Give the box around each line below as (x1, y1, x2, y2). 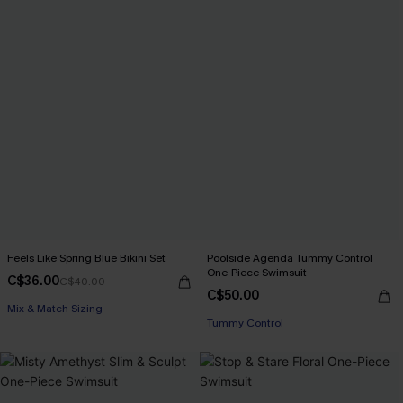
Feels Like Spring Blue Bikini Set (7, 250, 166, 265)
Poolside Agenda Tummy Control (207, 250, 372, 265)
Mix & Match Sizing (7, 300, 103, 316)
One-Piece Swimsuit (207, 264, 307, 280)
